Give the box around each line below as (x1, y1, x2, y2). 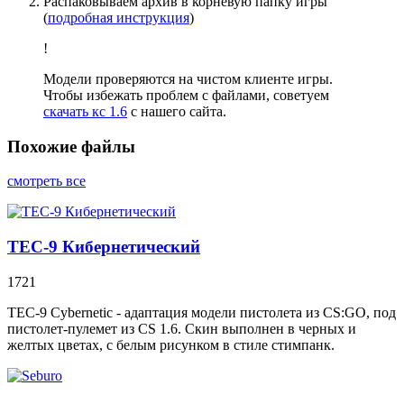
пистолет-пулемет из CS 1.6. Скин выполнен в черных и (7, 320, 356, 336)
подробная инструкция (48, 10, 189, 25)
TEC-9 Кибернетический (7, 237, 200, 257)
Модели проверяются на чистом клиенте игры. (43, 71, 333, 87)
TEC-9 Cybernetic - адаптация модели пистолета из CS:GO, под (7, 304, 396, 320)
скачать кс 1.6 (43, 104, 127, 119)
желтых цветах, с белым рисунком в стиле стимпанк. (7, 336, 335, 353)
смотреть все (7, 173, 86, 189)
